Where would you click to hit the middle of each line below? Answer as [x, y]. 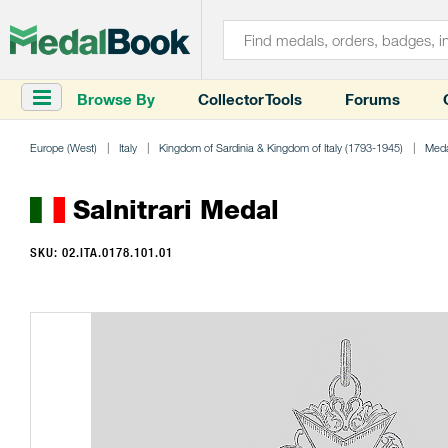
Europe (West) [63, 147]
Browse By [116, 99]
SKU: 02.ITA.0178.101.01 [101, 252]
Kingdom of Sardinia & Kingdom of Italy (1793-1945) [281, 147]
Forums [372, 99]
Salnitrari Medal [171, 209]
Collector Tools [250, 99]
